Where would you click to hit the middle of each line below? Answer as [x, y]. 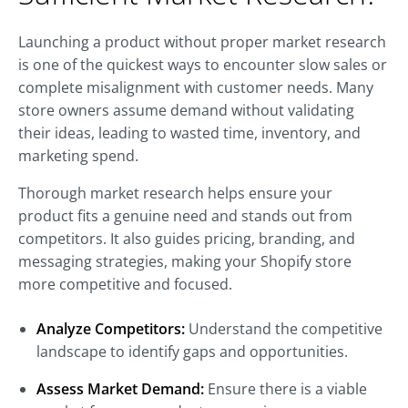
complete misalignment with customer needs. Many [196, 88]
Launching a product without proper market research [202, 42]
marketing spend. [78, 156]
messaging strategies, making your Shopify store [185, 262]
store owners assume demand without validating [186, 111]
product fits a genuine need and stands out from [185, 216]
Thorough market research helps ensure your [175, 194]
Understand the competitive [284, 329]
